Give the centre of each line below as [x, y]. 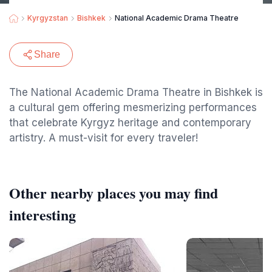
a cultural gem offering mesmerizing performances [133, 107]
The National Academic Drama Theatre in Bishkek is [136, 92]
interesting [42, 215]
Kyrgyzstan [48, 18]
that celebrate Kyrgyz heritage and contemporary [130, 123]
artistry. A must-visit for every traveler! [104, 138]
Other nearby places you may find [114, 193]
